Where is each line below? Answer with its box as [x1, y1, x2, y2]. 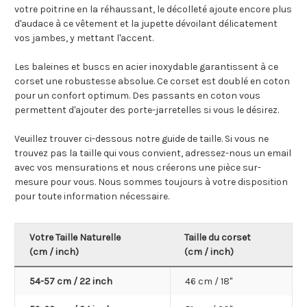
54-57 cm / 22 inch [29, 275, 112, 288]
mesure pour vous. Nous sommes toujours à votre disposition [14, 176, 288, 188]
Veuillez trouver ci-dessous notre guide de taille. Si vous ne [14, 133, 269, 145]
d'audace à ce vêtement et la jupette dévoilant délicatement [14, 18, 278, 30]
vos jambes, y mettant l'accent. [14, 32, 153, 45]
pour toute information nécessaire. [14, 191, 169, 203]
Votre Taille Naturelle [29, 232, 123, 244]
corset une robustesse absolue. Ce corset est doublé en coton [14, 75, 290, 88]
